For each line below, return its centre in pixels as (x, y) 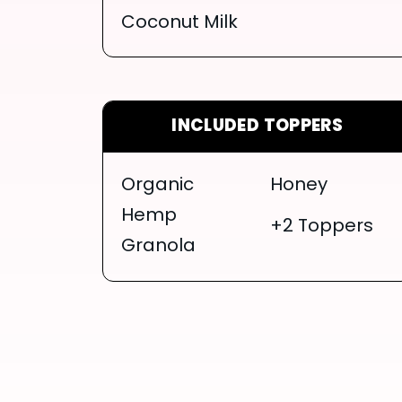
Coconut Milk (179, 23)
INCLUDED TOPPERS (258, 127)
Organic (157, 185)
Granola (158, 246)
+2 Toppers (321, 227)
